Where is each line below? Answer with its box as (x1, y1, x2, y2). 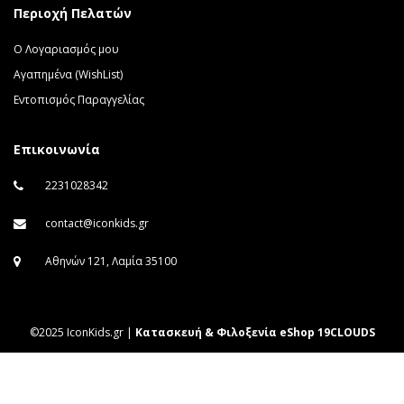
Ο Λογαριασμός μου (14, 41, 119, 57)
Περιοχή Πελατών (14, 5, 132, 22)
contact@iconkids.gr (45, 216, 149, 231)
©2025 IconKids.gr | (29, 325, 135, 340)
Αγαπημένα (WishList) (14, 67, 123, 82)
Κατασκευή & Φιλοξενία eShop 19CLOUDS (134, 325, 375, 340)
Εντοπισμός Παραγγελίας (14, 92, 144, 107)
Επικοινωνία (14, 141, 100, 158)
